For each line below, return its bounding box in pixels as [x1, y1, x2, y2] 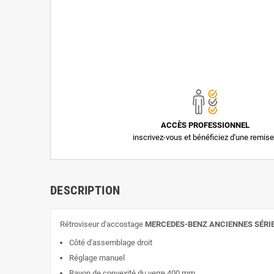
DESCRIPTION [50, 183, 120, 198]
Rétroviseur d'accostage [60, 220, 145, 229]
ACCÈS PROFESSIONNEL [160, 120, 250, 130]
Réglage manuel [69, 253, 125, 263]
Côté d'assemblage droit [69, 238, 152, 248]
